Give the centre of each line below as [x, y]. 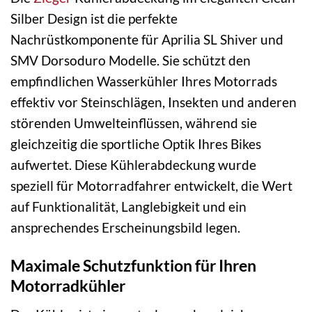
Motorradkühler [68, 286]
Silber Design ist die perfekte [94, 19]
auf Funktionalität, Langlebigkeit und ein [128, 207]
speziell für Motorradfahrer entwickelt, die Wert [151, 186]
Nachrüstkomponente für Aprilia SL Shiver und [147, 40]
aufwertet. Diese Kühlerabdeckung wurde [133, 165]
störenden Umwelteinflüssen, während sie [134, 123]
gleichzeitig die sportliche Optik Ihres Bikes [136, 144]
